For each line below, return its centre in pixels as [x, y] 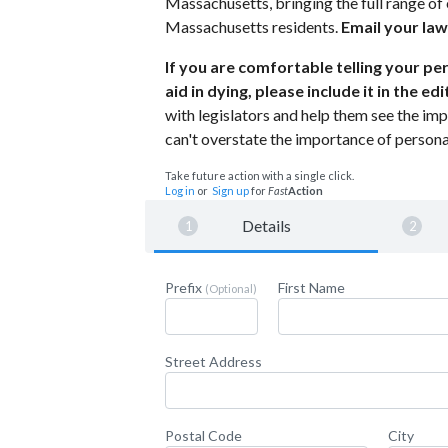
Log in [180, 190]
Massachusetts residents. [253, 26]
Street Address [213, 361]
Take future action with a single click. [259, 175]
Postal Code [203, 435]
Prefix [185, 287]
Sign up [230, 190]
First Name [311, 287]
